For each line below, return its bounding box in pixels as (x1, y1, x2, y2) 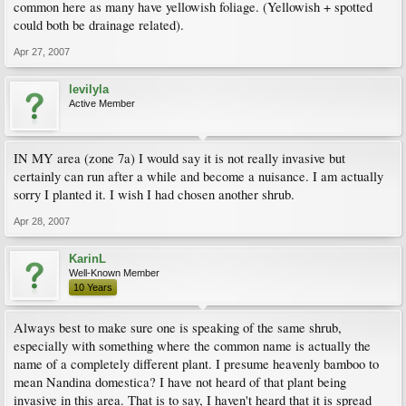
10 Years (73, 282, 112, 293)
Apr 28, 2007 (14, 216, 70, 227)
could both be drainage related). (14, 16, 184, 34)
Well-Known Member (69, 267, 159, 278)
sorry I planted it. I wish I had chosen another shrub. (14, 186, 295, 203)
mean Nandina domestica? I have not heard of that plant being (14, 373, 346, 391)
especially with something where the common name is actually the (14, 337, 371, 354)
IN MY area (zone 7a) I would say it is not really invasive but (14, 150, 345, 167)
